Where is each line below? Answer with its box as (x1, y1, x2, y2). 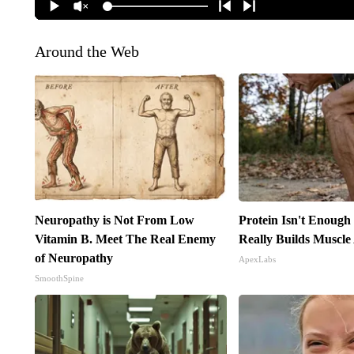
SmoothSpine (34, 273, 84, 284)
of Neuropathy (34, 251, 113, 265)
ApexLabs (239, 254, 277, 265)
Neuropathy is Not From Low (34, 213, 194, 228)
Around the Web (34, 43, 139, 61)
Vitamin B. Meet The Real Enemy (34, 232, 216, 247)
